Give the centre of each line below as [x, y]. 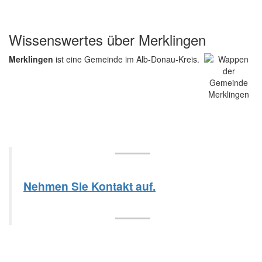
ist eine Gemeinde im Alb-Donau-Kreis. [126, 59]
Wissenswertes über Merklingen [107, 39]
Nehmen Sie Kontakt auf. [89, 186]
